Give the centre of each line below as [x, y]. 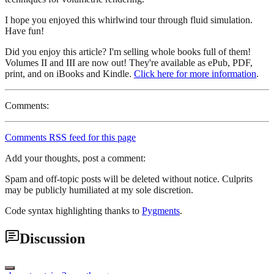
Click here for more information [195, 74]
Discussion [52, 239]
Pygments [161, 211]
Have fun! [24, 31]
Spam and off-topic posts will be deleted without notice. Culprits [129, 179]
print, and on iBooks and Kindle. [69, 74]
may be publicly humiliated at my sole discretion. [99, 190]
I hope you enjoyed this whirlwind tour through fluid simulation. [129, 20]
